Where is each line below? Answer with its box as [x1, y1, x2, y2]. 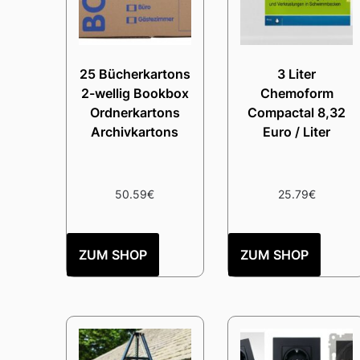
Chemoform [260, 85, 333, 102]
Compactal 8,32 [247, 104, 346, 121]
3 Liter [277, 66, 317, 83]
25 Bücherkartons [79, 66, 190, 83]
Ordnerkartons [89, 104, 180, 121]
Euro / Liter [263, 124, 331, 141]
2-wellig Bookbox [80, 85, 189, 102]
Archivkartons [91, 124, 179, 141]
